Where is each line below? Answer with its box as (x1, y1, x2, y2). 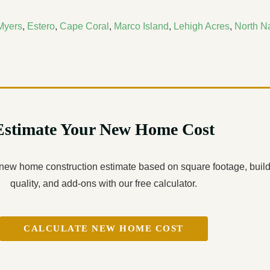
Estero (27, 21, 55, 32)
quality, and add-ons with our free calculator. (10, 178, 197, 189)
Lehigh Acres (173, 21, 230, 32)
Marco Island (113, 21, 169, 32)
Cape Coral (59, 21, 109, 32)
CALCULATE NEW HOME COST (24, 223, 184, 233)
